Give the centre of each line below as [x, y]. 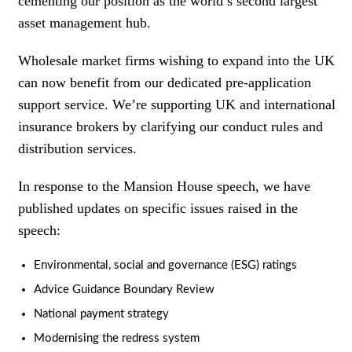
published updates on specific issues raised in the [158, 208]
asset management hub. [84, 22]
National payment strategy [101, 313]
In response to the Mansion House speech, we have [164, 186]
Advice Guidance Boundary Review [124, 289]
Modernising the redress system [117, 338]
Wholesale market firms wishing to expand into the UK [176, 60]
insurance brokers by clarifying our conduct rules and [170, 126]
